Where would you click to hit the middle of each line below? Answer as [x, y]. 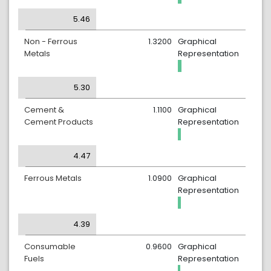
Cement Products [59, 122]
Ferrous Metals [53, 178]
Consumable [50, 247]
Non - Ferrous [51, 41]
